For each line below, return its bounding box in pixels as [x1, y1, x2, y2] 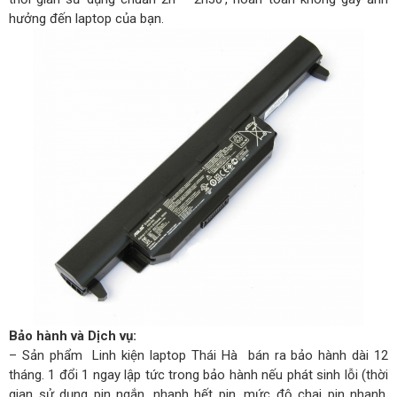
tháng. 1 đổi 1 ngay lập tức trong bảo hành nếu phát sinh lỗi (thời [9, 367, 388, 384]
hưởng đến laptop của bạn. [9, 10, 164, 27]
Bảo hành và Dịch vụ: [9, 328, 136, 345]
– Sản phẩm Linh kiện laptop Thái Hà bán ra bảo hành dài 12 [9, 347, 388, 364]
